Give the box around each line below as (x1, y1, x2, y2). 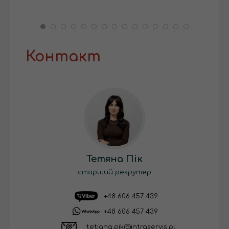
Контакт (26, 49, 101, 65)
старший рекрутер (78, 169, 151, 176)
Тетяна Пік (86, 154, 143, 165)
